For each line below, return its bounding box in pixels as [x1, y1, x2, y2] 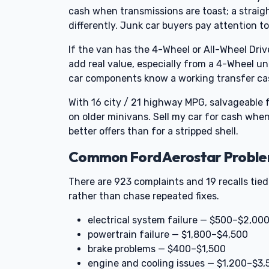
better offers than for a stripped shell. [68, 125, 238, 137]
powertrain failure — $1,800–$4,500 [88, 229, 248, 240]
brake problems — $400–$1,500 [88, 243, 226, 255]
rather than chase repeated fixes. [68, 190, 219, 202]
